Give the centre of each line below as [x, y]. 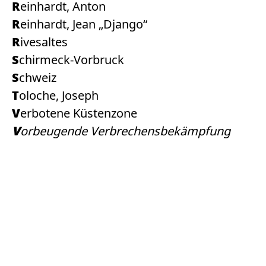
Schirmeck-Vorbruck [72, 60]
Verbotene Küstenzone [79, 113]
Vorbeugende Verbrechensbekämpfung [125, 131]
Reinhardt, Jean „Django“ [84, 24]
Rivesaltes [44, 42]
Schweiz [38, 77]
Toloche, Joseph [59, 95]
